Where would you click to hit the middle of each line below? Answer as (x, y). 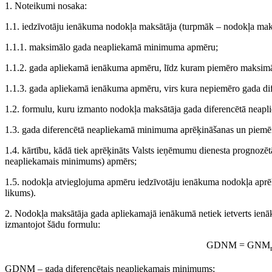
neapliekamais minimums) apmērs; (71, 161)
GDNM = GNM (238, 245)
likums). (20, 193)
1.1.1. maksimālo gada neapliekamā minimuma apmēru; (111, 47)
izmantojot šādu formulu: (53, 225)
